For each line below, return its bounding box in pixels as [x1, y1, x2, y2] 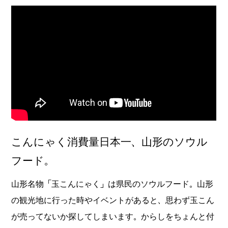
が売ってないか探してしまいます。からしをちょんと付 [11, 212, 215, 221]
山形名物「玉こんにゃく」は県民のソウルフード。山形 [11, 180, 214, 188]
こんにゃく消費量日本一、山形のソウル [11, 137, 208, 148]
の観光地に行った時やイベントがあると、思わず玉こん [11, 196, 215, 205]
